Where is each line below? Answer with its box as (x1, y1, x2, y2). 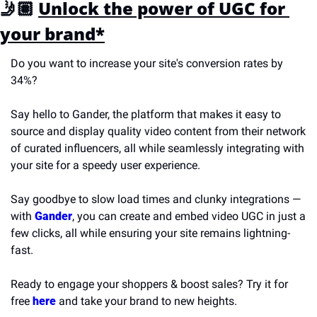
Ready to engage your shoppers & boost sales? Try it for (11, 277, 288, 291)
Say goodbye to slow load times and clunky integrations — (11, 192, 301, 206)
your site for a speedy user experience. (11, 158, 200, 172)
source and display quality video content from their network (11, 125, 306, 138)
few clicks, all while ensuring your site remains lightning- (11, 226, 290, 240)
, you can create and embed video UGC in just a (72, 209, 306, 223)
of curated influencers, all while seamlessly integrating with (11, 142, 304, 155)
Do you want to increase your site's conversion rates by (11, 57, 283, 70)
